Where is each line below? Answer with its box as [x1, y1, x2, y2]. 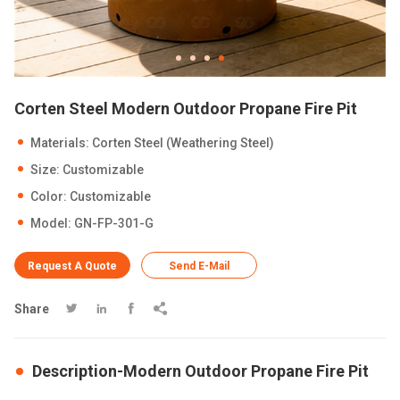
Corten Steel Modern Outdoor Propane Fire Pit [14, 99, 357, 118]
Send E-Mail [169, 260, 229, 272]
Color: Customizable [30, 189, 151, 204]
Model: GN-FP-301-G [30, 216, 154, 230]
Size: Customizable [30, 162, 144, 177]
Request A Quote [28, 260, 117, 272]
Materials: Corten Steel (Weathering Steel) [30, 136, 274, 150]
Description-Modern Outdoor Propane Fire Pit [32, 362, 369, 380]
